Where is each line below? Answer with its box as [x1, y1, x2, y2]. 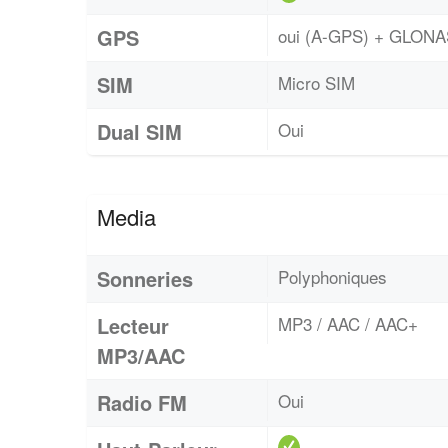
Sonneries [97, 263, 193, 293]
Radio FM [97, 387, 187, 417]
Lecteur [97, 310, 169, 340]
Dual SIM [97, 116, 182, 146]
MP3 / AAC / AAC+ [278, 310, 418, 336]
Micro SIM [278, 69, 355, 95]
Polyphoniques [278, 263, 387, 289]
